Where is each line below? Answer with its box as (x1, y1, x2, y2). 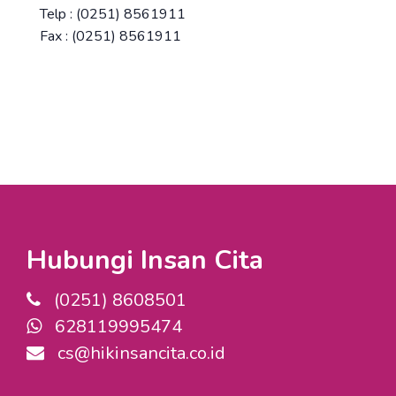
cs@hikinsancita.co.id (44, 340, 225, 365)
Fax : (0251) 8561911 (40, 26, 181, 46)
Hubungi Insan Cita (27, 241, 263, 278)
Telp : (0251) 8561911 (40, 4, 189, 24)
